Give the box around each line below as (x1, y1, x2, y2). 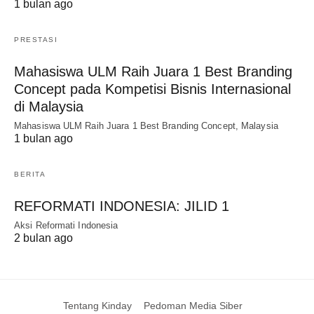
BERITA (14, 170, 46, 178)
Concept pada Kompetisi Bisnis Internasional (14, 81, 291, 97)
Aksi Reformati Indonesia (14, 219, 118, 231)
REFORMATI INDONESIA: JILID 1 (14, 198, 229, 214)
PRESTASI (14, 35, 57, 43)
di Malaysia (14, 98, 83, 114)
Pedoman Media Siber (143, 299, 243, 311)
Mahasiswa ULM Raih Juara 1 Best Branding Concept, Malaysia (14, 120, 278, 131)
